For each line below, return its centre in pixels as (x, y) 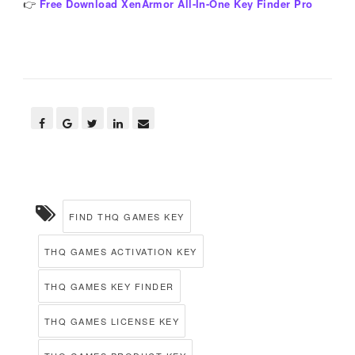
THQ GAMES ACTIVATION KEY (120, 252)
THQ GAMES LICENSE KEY (112, 321)
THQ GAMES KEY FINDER (109, 286)
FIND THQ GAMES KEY (126, 217)
